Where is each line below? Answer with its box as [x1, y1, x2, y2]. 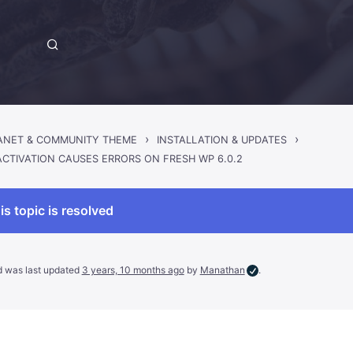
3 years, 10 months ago [81, 263, 184, 276]
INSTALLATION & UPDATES [157, 134, 288, 147]
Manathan [199, 263, 245, 276]
